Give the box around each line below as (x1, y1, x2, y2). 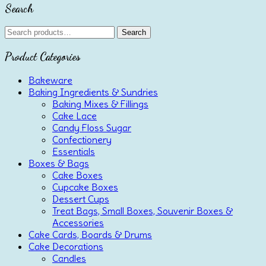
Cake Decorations (28, 240, 103, 252)
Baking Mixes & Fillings (52, 97, 148, 110)
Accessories (52, 216, 104, 229)
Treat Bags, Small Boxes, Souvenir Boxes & (52, 204, 233, 217)
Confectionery (52, 133, 112, 145)
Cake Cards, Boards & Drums (28, 228, 152, 240)
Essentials (52, 145, 95, 157)
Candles (52, 252, 86, 264)
